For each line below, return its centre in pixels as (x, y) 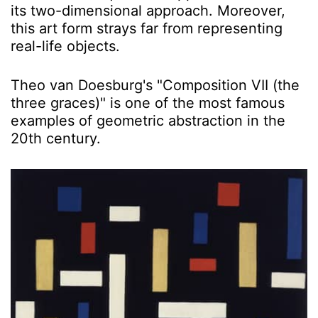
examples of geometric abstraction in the (148, 121)
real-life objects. (65, 46)
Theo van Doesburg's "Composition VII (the (155, 86)
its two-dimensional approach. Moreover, (148, 11)
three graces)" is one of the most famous (148, 103)
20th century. (56, 139)
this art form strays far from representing (147, 29)
